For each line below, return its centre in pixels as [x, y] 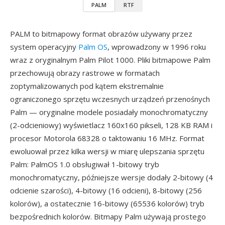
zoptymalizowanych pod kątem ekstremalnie [87, 86]
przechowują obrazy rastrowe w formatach [85, 73]
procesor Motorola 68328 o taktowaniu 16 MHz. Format [107, 138]
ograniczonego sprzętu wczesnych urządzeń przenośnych [110, 99]
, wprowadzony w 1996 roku [157, 47]
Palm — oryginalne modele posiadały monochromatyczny [109, 112]
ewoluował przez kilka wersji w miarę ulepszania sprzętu [107, 151]
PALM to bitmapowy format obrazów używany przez [101, 34]
